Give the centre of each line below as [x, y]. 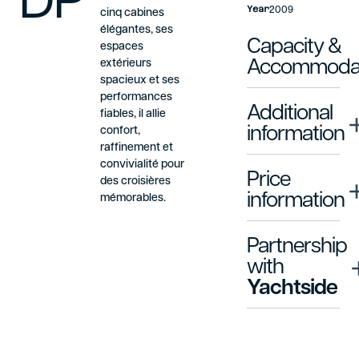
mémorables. [133, 199]
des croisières [135, 182]
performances [136, 98]
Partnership [297, 248]
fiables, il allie [133, 115]
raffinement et [136, 148]
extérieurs [125, 64]
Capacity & [294, 48]
